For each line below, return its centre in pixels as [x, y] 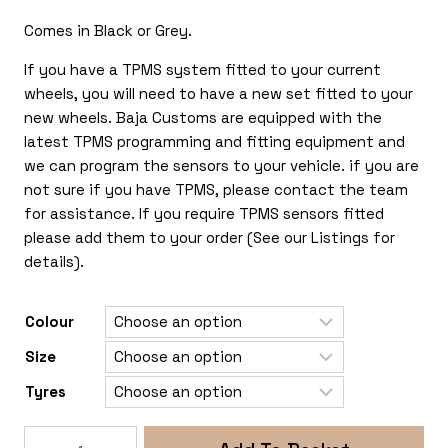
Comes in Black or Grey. [108, 30]
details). [54, 261]
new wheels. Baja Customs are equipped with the [203, 117]
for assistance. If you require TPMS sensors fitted [204, 213]
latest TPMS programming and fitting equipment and [214, 141]
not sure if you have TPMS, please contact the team [216, 189]
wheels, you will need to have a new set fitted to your [218, 93]
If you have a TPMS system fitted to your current [202, 69]
